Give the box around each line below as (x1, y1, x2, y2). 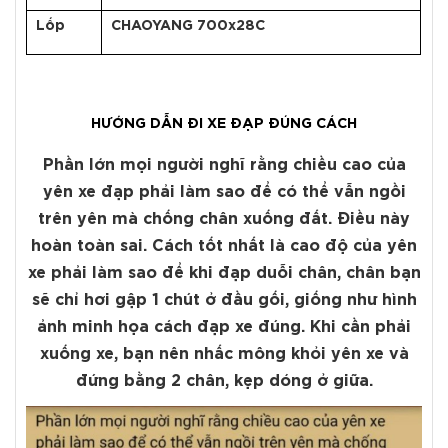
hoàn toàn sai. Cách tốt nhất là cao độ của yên (31, 239, 417, 255)
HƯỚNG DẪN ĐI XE (91, 118, 226, 131)
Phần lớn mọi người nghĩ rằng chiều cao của (42, 158, 406, 174)
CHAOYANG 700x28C (111, 20, 265, 33)
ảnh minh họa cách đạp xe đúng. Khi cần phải (37, 320, 411, 336)
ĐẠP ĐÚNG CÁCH (226, 118, 357, 131)
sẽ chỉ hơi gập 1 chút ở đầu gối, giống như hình (31, 293, 417, 309)
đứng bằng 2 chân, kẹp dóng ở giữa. (75, 374, 373, 390)
